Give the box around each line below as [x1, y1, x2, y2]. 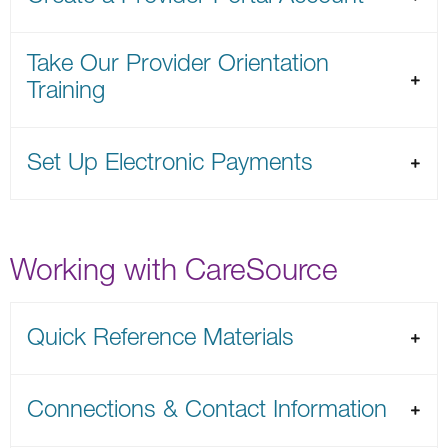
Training [27, 74, 105, 103]
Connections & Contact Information [27, 393, 387, 422]
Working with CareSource [10, 250, 338, 286]
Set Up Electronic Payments [27, 146, 313, 175]
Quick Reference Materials [27, 321, 294, 350]
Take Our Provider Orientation [27, 47, 329, 76]
